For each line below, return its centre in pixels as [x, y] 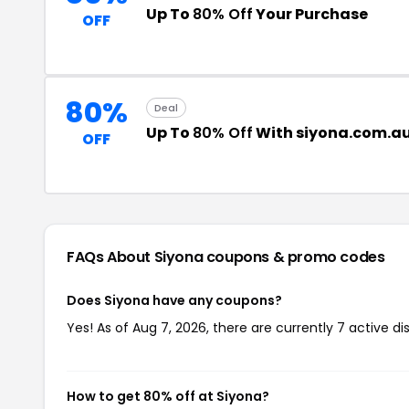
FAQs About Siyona [136, 257]
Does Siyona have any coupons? [174, 300]
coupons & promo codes [295, 257]
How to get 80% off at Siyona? [168, 396]
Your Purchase [310, 14]
